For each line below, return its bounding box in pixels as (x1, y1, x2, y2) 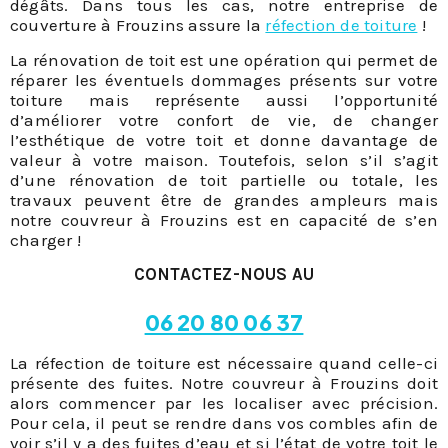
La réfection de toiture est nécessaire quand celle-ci (10, 352, 438, 373)
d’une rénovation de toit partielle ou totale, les (10, 169, 438, 190)
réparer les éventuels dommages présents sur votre (10, 69, 438, 90)
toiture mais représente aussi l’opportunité (10, 89, 438, 110)
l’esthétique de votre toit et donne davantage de (10, 129, 438, 150)
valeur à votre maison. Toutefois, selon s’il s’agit (10, 149, 438, 170)
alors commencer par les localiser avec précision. (10, 392, 438, 413)
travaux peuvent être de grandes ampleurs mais (10, 189, 438, 210)
